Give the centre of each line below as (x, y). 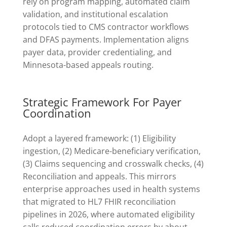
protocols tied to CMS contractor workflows (106, 27)
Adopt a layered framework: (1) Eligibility (99, 139)
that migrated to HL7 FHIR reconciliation (99, 202)
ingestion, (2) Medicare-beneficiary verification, (111, 151)
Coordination (57, 113)
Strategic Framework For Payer (102, 102)
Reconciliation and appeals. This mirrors (99, 177)
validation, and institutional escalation (95, 14)
